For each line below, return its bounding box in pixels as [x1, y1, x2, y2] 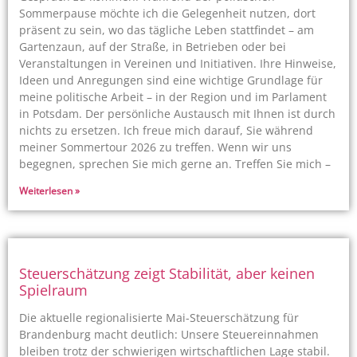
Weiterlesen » [19, 184, 80, 198]
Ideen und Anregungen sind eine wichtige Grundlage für [19, 73, 323, 88]
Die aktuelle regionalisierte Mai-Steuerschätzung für [19, 310, 299, 325]
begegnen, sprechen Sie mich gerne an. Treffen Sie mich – [19, 156, 331, 171]
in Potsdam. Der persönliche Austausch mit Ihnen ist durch [19, 106, 335, 121]
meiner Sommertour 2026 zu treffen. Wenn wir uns [19, 139, 292, 155]
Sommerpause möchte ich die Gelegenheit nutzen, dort [19, 6, 316, 21]
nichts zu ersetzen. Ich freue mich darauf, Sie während [19, 123, 313, 138]
